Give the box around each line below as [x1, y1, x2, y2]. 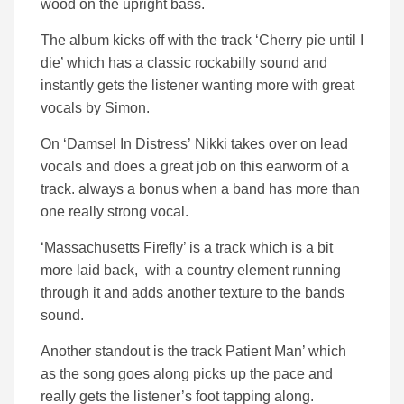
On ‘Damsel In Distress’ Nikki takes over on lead [41, 136, 348, 152]
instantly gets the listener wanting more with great [41, 78, 354, 94]
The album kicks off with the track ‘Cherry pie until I [41, 32, 363, 49]
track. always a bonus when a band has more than [41, 181, 360, 197]
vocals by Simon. [41, 100, 150, 116]
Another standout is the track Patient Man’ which [41, 344, 346, 360]
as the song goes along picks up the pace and [41, 366, 333, 382]
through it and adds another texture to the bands [41, 285, 344, 301]
